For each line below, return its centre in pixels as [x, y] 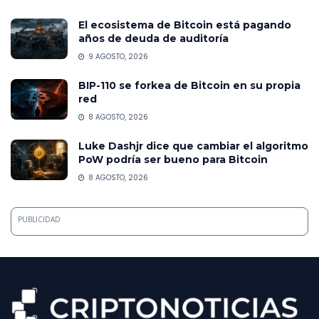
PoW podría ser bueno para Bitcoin [173, 159]
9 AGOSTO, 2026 [117, 56]
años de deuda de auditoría [153, 38]
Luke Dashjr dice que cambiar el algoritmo [193, 146]
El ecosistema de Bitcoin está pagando [185, 25]
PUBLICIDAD [39, 219]
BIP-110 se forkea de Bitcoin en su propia [189, 85]
